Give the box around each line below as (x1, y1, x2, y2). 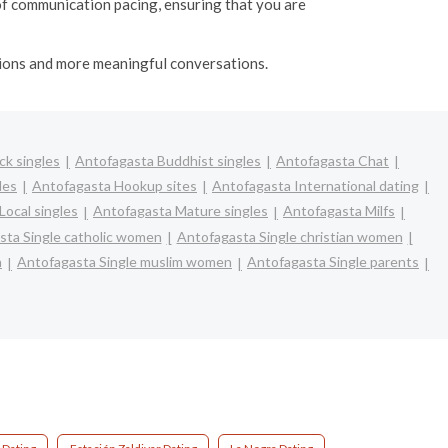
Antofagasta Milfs (283, 202, 395, 220)
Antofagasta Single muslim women (17, 253, 232, 271)
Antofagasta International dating (212, 176, 419, 194)
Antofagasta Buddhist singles (75, 151, 261, 169)
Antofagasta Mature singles (93, 202, 268, 220)
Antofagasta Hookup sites (32, 176, 197, 194)
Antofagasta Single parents (247, 253, 419, 271)
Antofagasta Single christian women (176, 227, 403, 245)
